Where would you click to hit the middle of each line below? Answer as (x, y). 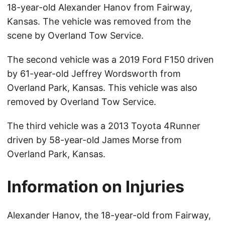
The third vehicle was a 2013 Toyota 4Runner (104, 126)
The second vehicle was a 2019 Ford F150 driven (110, 60)
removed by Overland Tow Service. (82, 102)
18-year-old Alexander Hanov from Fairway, (100, 8)
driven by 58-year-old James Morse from (94, 140)
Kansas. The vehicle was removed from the (99, 22)
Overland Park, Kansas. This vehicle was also (102, 88)
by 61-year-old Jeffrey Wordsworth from (94, 74)
